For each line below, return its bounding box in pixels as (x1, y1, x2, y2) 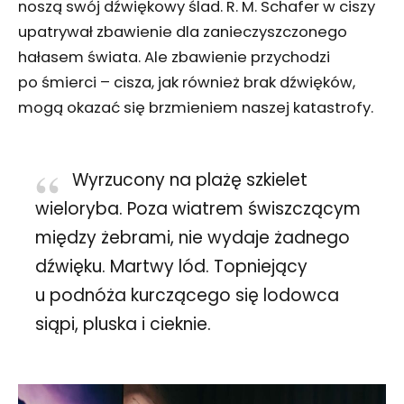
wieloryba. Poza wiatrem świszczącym (34, 197, 361, 222)
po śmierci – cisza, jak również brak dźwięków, (18, 71, 355, 93)
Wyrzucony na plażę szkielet (71, 168, 308, 193)
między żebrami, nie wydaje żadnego (34, 225, 350, 251)
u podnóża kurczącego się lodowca (34, 283, 339, 308)
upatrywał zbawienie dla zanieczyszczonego (18, 21, 347, 42)
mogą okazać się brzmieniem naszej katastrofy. (18, 96, 373, 118)
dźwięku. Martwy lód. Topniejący (34, 254, 308, 280)
